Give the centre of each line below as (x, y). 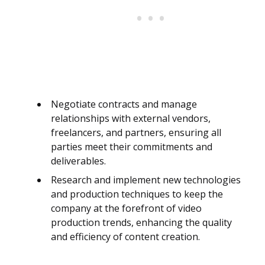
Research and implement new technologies (146, 180)
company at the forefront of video (126, 209)
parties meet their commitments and (132, 147)
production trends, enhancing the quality (141, 223)
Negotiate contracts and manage (124, 104)
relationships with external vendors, (131, 119)
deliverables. (78, 161)
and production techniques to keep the (137, 194)
